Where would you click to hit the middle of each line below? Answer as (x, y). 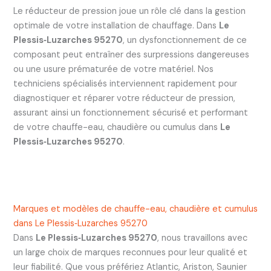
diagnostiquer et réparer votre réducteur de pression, (124, 98)
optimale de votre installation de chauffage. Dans (116, 25)
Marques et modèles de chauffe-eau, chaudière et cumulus (135, 209)
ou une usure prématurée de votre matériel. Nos (113, 69)
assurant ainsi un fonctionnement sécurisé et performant (130, 113)
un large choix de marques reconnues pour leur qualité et (130, 253)
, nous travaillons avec (202, 238)
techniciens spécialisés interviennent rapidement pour (125, 83)
